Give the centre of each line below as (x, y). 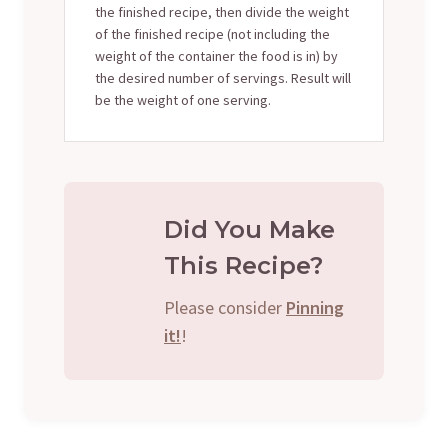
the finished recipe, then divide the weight (222, 11)
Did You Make (249, 229)
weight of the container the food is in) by (216, 55)
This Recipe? (243, 265)
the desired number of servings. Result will (223, 77)
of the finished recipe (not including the (212, 33)
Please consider (225, 307)
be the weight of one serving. (183, 99)
